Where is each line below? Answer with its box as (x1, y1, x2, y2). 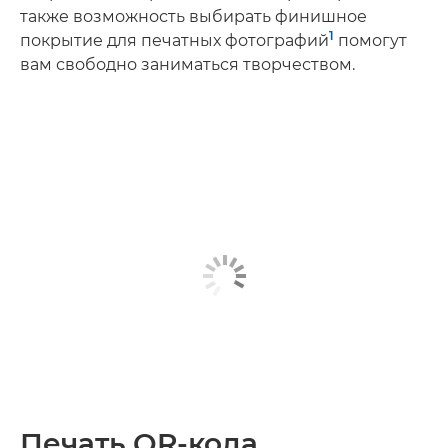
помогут (334, 31, 407, 50)
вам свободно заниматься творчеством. (20, 55, 355, 74)
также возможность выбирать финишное (20, 7, 367, 26)
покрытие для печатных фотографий (20, 31, 329, 50)
